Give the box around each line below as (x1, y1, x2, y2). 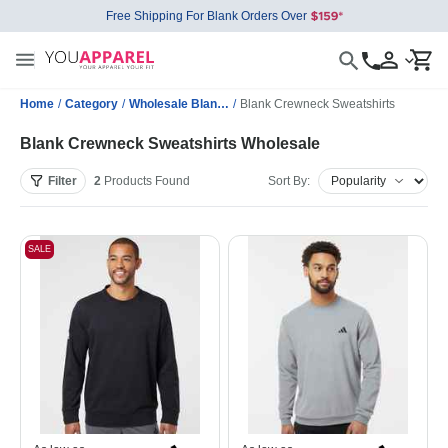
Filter (48, 174, 77, 188)
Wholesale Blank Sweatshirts (217, 97, 229, 111)
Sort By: (268, 174, 310, 188)
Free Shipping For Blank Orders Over (105, 9, 307, 23)
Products (101, 174, 155, 188)
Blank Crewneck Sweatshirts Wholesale (20, 135, 320, 152)
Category (65, 97, 118, 111)
